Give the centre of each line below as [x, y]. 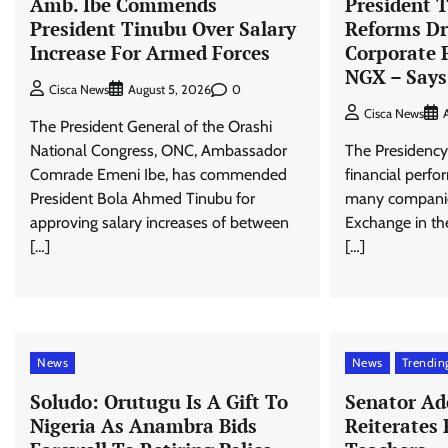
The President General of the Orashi [151, 127]
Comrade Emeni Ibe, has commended [158, 175]
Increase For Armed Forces [150, 52]
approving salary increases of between [159, 223]
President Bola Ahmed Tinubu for [142, 199]
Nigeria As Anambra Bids [143, 426]
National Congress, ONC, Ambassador [158, 151]
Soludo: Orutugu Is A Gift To [159, 402]
